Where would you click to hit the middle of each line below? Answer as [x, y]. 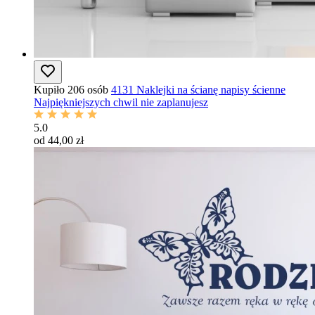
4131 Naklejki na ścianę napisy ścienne [198, 90]
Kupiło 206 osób [71, 90]
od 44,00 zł [59, 140]
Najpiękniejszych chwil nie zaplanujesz [121, 102]
